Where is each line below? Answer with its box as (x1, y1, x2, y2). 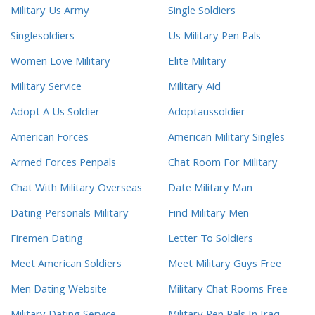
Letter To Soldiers (168, 231, 253, 250)
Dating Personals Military (11, 205, 129, 224)
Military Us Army (11, 3, 89, 22)
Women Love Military (11, 53, 110, 72)
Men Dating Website (11, 281, 107, 300)
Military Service (11, 79, 82, 98)
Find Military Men (168, 205, 249, 224)
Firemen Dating (11, 231, 83, 250)
